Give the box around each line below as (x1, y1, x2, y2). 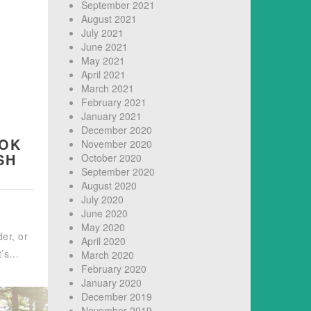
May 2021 (81, 53, 125, 68)
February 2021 (81, 95, 146, 110)
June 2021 (81, 40, 128, 54)
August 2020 (81, 178, 137, 193)
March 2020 (81, 248, 134, 262)
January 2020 (81, 276, 142, 290)
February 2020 (81, 262, 146, 276)
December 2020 (81, 123, 152, 137)
